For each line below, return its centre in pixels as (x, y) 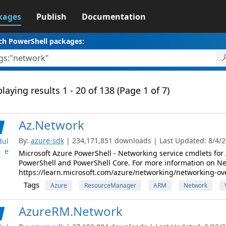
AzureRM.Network (70, 211)
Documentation (114, 17)
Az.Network (51, 125)
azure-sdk (47, 140)
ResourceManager (110, 185)
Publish (51, 17)
